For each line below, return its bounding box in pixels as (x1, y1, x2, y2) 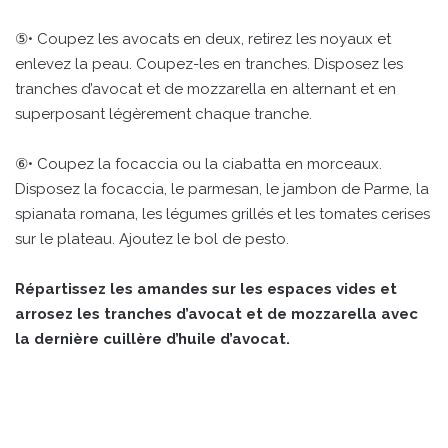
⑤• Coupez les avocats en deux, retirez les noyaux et (15, 30, 391, 49)
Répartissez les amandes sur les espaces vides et (15, 280, 397, 299)
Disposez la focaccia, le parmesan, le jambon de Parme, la (15, 180, 429, 199)
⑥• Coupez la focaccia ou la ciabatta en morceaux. (15, 155, 382, 174)
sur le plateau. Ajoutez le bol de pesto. (15, 230, 289, 249)
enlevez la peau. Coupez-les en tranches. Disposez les (15, 55, 403, 74)
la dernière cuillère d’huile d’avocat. (15, 330, 290, 349)
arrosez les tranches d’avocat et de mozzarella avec (15, 305, 418, 324)
